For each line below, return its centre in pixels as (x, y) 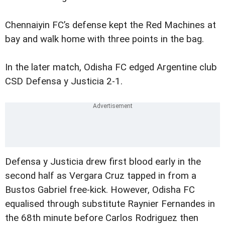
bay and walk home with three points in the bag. (104, 39)
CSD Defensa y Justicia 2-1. (64, 81)
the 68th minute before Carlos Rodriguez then (102, 218)
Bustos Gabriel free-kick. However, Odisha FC (100, 190)
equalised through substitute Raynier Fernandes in (110, 204)
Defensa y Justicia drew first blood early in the (103, 161)
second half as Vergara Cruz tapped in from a (101, 176)
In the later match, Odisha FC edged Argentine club (111, 67)
